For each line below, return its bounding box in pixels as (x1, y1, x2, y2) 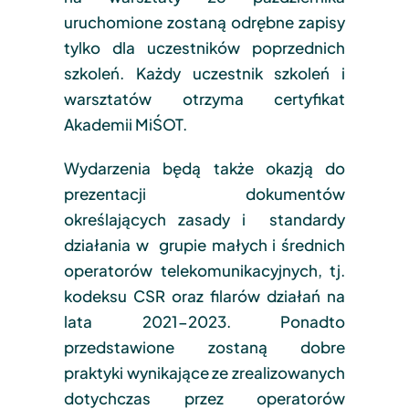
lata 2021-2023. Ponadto (63, 310, 346, 331)
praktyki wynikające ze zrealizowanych (63, 362, 346, 383)
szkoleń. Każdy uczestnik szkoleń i (63, 62, 346, 83)
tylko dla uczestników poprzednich (63, 37, 346, 58)
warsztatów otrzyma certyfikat (63, 88, 346, 109)
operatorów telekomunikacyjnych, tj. (63, 259, 346, 280)
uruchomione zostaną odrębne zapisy (63, 11, 346, 32)
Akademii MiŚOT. (63, 113, 187, 134)
